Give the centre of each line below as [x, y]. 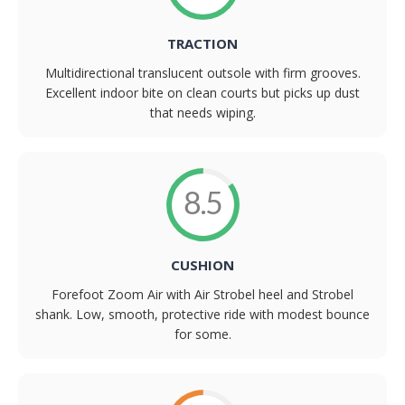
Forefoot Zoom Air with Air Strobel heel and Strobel [202, 295]
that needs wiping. [202, 113]
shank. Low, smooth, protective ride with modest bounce [202, 315]
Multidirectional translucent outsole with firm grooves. [202, 73]
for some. [202, 334]
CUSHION [202, 265]
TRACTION [202, 44]
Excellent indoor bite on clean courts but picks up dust [202, 93]
